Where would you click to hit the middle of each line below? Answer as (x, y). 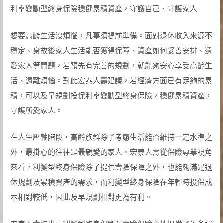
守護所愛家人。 (36, 110)
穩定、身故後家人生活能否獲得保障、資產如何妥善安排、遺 (111, 50)
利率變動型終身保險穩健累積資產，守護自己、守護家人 (104, 8)
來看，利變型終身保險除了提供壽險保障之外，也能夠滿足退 (111, 167)
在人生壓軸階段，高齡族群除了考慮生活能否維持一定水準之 (111, 137)
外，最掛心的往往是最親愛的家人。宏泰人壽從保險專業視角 (111, 152)
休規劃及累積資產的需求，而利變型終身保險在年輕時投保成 (111, 182)
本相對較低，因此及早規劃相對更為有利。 (81, 197)
